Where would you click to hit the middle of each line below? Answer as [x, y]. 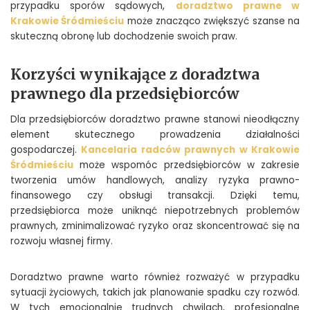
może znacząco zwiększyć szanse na [212, 21]
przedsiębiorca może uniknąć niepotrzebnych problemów [155, 210]
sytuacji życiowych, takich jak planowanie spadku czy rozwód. [155, 292]
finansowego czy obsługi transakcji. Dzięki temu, [155, 195]
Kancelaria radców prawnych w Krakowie [191, 149]
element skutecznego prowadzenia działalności [155, 134]
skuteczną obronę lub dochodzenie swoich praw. [124, 37]
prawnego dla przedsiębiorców [125, 94]
